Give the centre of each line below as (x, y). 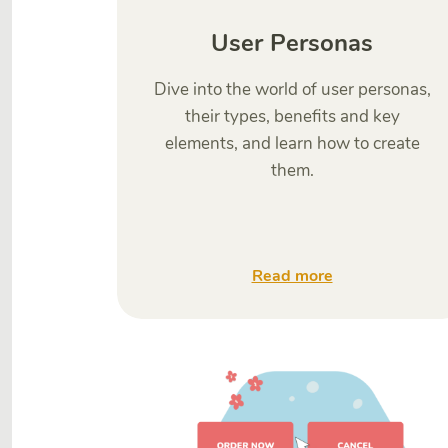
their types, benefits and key (292, 116)
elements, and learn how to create (292, 143)
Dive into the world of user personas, (292, 89)
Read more (292, 276)
